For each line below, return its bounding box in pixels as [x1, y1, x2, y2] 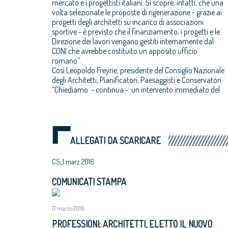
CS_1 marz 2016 [52, 157, 94, 166]
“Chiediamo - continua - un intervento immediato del [52, 84, 220, 95]
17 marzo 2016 [52, 204, 84, 212]
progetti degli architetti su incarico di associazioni [52, 16, 204, 27]
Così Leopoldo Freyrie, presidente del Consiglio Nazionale [52, 65, 224, 75]
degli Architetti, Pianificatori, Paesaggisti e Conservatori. [52, 74, 223, 85]
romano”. [52, 55, 81, 66]
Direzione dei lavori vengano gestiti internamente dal [52, 36, 214, 46]
